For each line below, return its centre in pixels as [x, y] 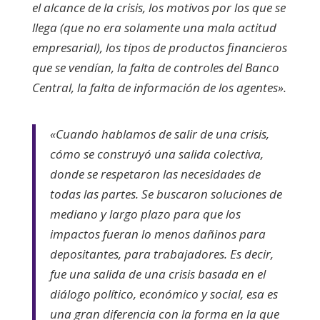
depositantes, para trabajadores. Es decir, [161, 254]
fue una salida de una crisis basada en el [157, 274]
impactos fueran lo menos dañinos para [157, 234]
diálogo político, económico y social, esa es [164, 294]
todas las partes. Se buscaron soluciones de [166, 194]
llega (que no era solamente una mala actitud [154, 27]
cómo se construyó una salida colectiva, [156, 154]
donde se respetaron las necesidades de [155, 174]
